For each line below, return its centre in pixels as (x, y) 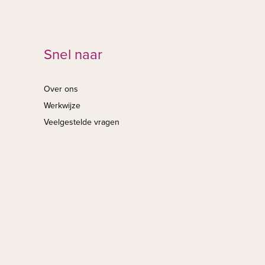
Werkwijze (62, 106)
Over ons (61, 89)
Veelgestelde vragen (82, 122)
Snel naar (73, 55)
